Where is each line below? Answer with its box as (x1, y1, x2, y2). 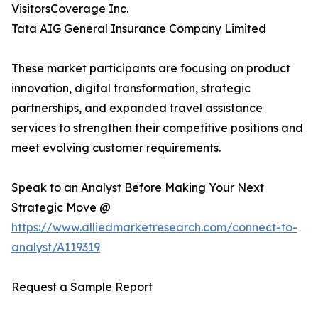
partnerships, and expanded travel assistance (11, 101, 263, 116)
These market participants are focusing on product (11, 61, 290, 76)
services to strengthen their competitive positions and (11, 121, 303, 136)
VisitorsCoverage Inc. (11, 1, 128, 16)
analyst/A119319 (11, 240, 100, 255)
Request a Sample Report (11, 280, 153, 295)
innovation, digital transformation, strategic (11, 81, 251, 96)
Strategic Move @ (11, 200, 111, 215)
